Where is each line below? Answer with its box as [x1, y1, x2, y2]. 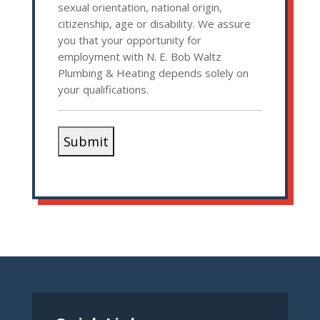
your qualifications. [57, 82, 149, 97]
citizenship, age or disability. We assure [57, 16, 251, 31]
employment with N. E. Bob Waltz [57, 49, 221, 64]
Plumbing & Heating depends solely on [57, 66, 249, 81]
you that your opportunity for [57, 33, 201, 48]
